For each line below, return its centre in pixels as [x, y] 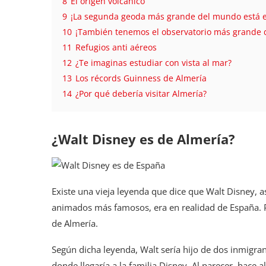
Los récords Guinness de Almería [141, 78]
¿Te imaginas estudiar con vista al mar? [153, 63]
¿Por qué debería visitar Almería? [141, 94]
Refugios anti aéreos [116, 47]
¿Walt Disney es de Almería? [143, 139]
